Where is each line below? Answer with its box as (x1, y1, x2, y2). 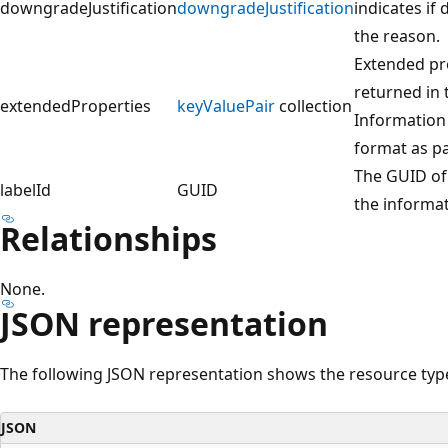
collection (275, 94, 352, 117)
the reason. (354, 24, 440, 47)
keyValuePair (177, 94, 275, 117)
